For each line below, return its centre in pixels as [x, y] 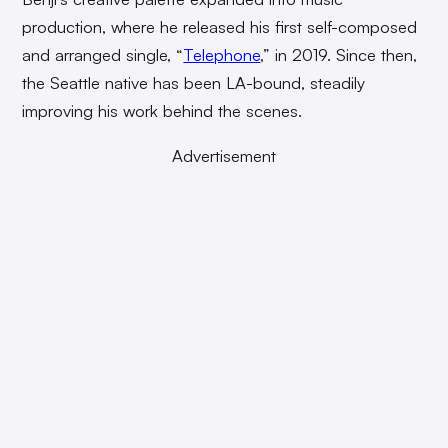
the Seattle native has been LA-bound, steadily [194, 82]
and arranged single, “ [103, 54]
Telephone [222, 54]
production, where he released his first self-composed [220, 26]
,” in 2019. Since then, [339, 54]
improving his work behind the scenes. [165, 110]
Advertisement [224, 155]
